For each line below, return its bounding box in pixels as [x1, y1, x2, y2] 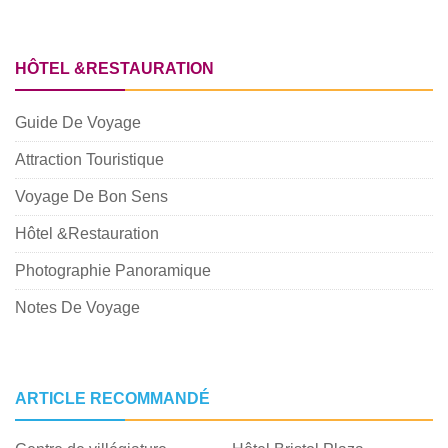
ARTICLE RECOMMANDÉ [15, 390, 210, 407]
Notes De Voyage [15, 299, 140, 316]
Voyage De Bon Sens [15, 188, 168, 205]
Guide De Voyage [15, 114, 141, 131]
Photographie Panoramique [15, 262, 211, 279]
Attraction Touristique [15, 151, 164, 168]
